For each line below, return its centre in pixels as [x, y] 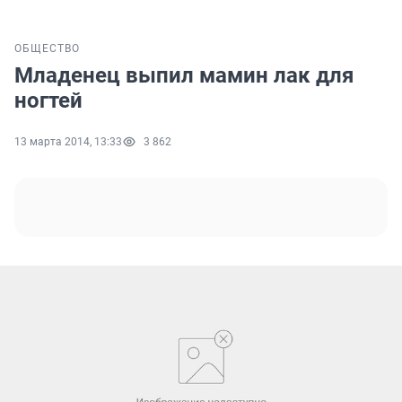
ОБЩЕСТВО [47, 49]
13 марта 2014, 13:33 [68, 142]
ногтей [48, 101]
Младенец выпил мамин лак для [184, 76]
